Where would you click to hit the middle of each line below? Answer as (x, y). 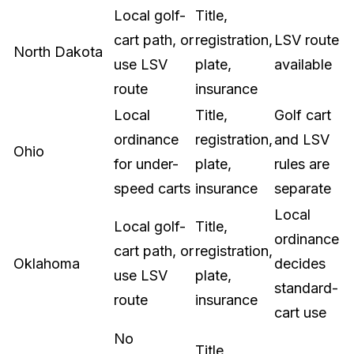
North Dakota (58, 52)
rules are (302, 164)
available (303, 64)
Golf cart (303, 115)
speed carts (152, 188)
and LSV (302, 139)
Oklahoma (47, 264)
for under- (146, 164)
